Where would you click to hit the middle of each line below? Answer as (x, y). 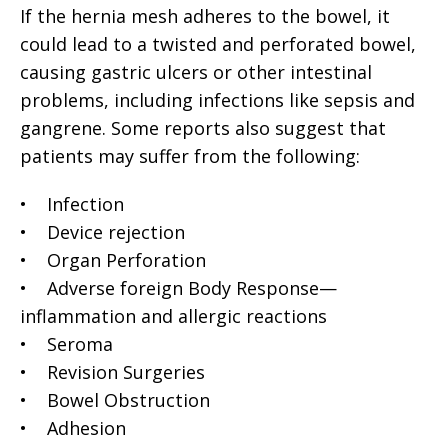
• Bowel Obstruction (115, 400)
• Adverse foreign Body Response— (178, 288)
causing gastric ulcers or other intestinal (196, 72)
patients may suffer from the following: (190, 156)
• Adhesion (73, 428)
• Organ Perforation (113, 260)
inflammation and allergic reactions (173, 316)
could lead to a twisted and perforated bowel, (218, 44)
